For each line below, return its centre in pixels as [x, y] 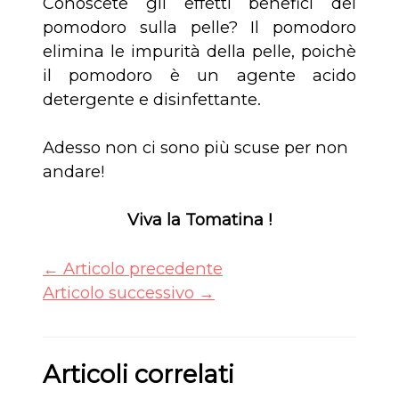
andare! [73, 172]
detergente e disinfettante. [152, 99]
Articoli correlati [138, 375]
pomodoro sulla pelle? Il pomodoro [199, 27]
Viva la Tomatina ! [199, 220]
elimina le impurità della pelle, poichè [199, 51]
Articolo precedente [141, 268]
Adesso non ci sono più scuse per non [195, 148]
